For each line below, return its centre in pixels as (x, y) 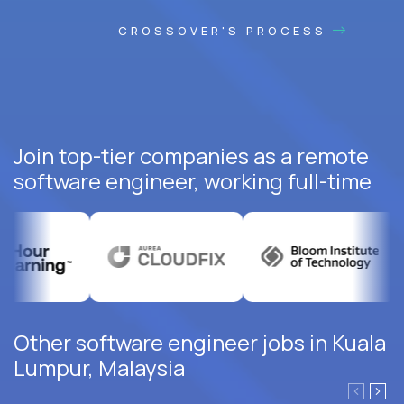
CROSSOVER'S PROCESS (225, 31)
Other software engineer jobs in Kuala (200, 343)
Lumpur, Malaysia (99, 368)
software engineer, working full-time (193, 181)
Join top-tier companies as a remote (191, 156)
